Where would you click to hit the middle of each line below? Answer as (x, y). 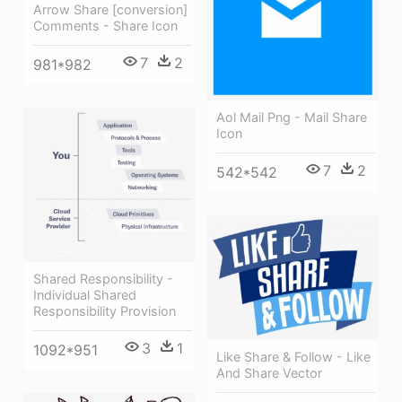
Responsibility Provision (105, 310)
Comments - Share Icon (105, 26)
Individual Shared (85, 294)
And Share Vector (269, 373)
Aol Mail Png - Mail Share (292, 118)
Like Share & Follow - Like (293, 357)
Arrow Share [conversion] (110, 10)
